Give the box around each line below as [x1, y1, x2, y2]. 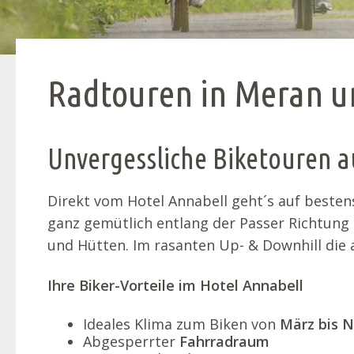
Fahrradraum [179, 331, 269, 351]
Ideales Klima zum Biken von [83, 314, 280, 333]
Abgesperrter [83, 331, 179, 351]
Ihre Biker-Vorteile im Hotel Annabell [47, 276, 303, 296]
